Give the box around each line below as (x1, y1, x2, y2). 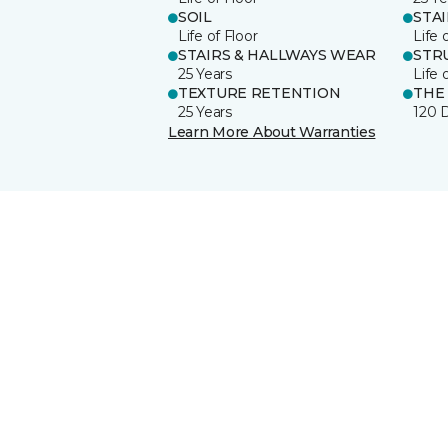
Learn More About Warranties (168, 122, 376, 141)
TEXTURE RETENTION (178, 83, 341, 102)
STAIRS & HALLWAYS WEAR (178, 45, 376, 64)
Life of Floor (178, 26, 258, 45)
